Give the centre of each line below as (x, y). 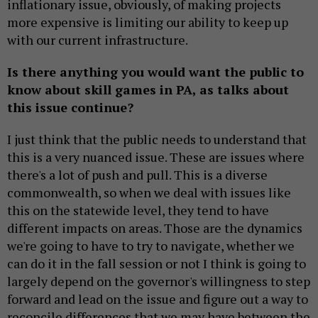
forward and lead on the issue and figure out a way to (158, 298)
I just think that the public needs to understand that (157, 139)
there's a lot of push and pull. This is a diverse (137, 174)
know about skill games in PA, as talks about (148, 89)
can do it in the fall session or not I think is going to (157, 263)
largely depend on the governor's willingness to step (159, 281)
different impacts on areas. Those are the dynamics (155, 227)
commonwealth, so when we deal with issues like (149, 192)
